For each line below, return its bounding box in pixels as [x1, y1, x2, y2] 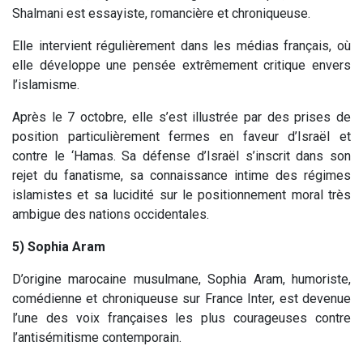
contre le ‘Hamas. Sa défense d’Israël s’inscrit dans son [12, 147, 351, 164]
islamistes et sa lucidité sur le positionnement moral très [12, 186, 351, 203]
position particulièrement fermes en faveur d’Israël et [12, 128, 351, 144]
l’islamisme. [12, 76, 79, 92]
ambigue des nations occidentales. [12, 206, 209, 222]
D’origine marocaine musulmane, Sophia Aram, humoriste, [12, 271, 351, 287]
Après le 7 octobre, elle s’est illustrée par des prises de [12, 109, 351, 125]
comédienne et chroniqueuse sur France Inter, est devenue [12, 290, 351, 306]
